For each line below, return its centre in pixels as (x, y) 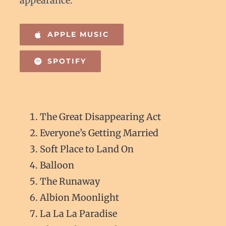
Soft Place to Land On (87, 149)
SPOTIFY (67, 61)
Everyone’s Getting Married (99, 133)
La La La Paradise (78, 214)
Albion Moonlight (79, 197)
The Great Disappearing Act (100, 117)
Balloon (57, 165)
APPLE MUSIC (78, 34)
